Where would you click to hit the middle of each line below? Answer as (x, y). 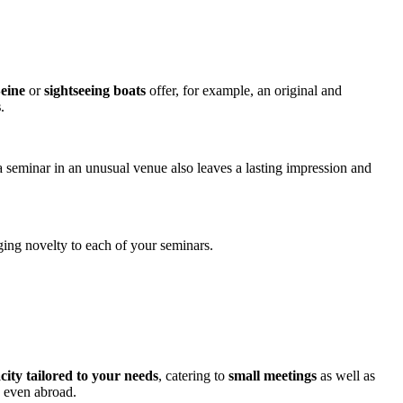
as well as (346, 375)
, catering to (193, 375)
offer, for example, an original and (244, 90)
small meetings (273, 375)
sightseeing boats (95, 90)
